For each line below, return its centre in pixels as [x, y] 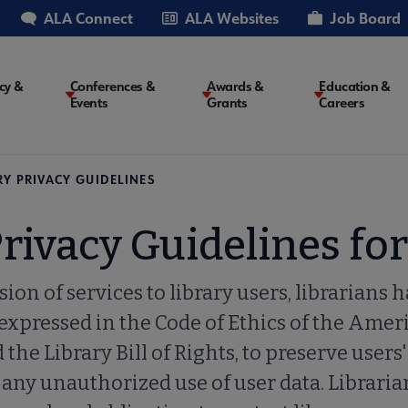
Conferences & [112, 87]
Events [89, 103]
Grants [227, 103]
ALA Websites [232, 18]
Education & [355, 87]
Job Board [365, 18]
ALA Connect [88, 18]
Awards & [235, 87]
